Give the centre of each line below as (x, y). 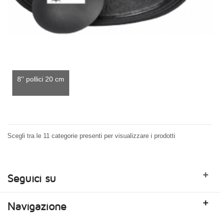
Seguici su (32, 178)
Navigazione (37, 206)
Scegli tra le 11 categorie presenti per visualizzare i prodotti (91, 136)
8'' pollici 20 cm (41, 79)
